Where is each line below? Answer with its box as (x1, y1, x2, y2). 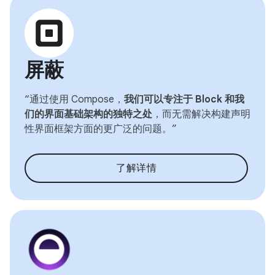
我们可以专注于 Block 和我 (124, 93, 244, 106)
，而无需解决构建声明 (152, 108, 250, 120)
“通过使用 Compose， (25, 93, 124, 106)
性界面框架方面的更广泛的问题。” (25, 123, 177, 135)
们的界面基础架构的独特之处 (25, 108, 152, 120)
